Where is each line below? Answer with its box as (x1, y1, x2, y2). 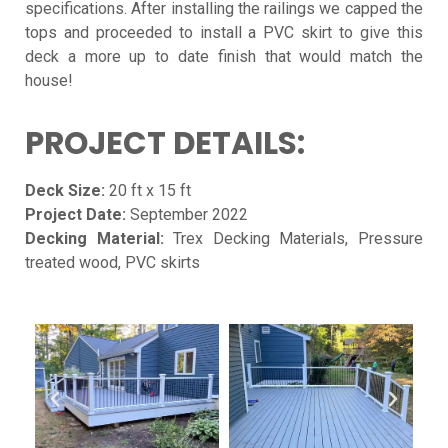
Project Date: (25, 204, 126, 224)
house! (25, 71, 73, 91)
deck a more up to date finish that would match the (25, 47, 423, 67)
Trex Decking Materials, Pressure (163, 228, 424, 248)
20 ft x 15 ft (105, 180, 191, 200)
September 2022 (126, 204, 248, 224)
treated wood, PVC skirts (25, 252, 200, 272)
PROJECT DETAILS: (25, 120, 305, 165)
